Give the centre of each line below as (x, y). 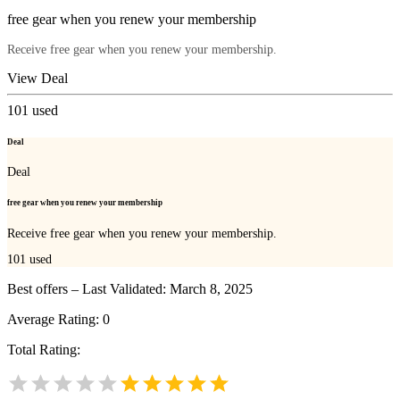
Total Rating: (44, 350)
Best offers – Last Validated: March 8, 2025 (130, 289)
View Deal (37, 78)
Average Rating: (55, 320)
